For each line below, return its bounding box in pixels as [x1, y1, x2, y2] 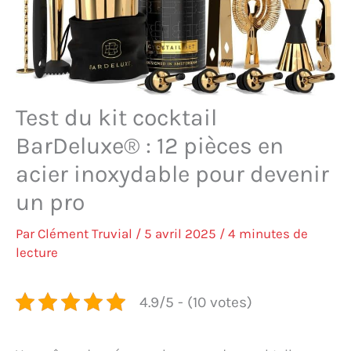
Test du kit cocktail [16, 103, 217, 132]
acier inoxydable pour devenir [16, 159, 329, 188]
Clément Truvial [38, 225, 136, 241]
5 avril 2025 [144, 225, 219, 241]
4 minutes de [228, 225, 308, 241]
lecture [16, 244, 58, 260]
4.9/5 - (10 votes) [139, 292, 252, 311]
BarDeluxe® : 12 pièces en [16, 131, 284, 160]
